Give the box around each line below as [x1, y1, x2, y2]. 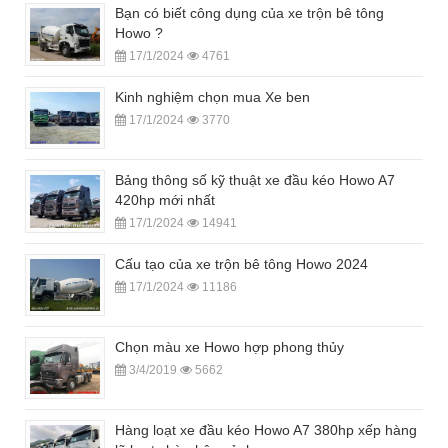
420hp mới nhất [115, 192, 215, 209]
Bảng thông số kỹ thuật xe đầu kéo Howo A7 [115, 172, 395, 189]
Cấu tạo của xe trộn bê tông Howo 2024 [115, 255, 368, 272]
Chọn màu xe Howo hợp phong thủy [115, 338, 344, 355]
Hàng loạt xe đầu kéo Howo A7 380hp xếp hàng [115, 422, 417, 439]
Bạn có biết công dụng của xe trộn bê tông [115, 5, 384, 22]
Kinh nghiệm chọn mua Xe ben [115, 88, 310, 105]
